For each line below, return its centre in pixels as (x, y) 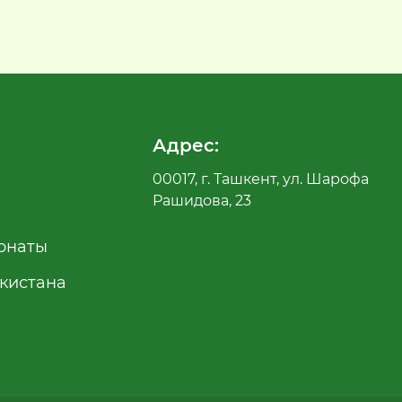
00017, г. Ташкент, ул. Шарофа (261, 179)
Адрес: (186, 145)
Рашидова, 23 (202, 200)
